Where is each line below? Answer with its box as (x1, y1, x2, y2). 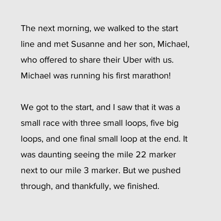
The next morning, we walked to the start (21, 23, 181, 33)
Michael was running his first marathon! (21, 71, 173, 80)
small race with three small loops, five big (21, 118, 181, 128)
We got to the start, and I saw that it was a (21, 102, 183, 112)
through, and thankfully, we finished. (21, 181, 159, 191)
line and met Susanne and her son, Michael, (21, 39, 192, 49)
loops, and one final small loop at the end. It (21, 134, 190, 144)
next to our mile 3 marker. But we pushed (21, 165, 183, 175)
